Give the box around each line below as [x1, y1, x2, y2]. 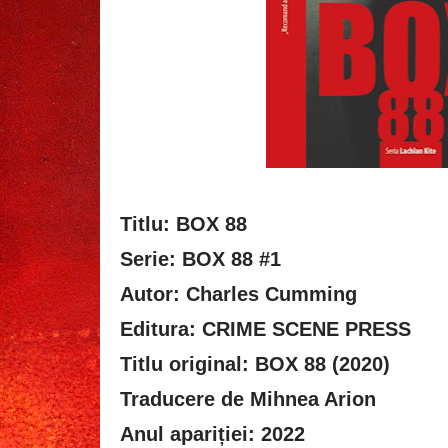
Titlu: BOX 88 [120, 212, 253, 235]
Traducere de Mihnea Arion [120, 387, 376, 410]
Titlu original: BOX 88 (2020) [120, 352, 390, 375]
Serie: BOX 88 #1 [120, 247, 281, 270]
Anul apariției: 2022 [120, 422, 305, 445]
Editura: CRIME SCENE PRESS [120, 317, 417, 340]
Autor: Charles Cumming [120, 282, 357, 305]
